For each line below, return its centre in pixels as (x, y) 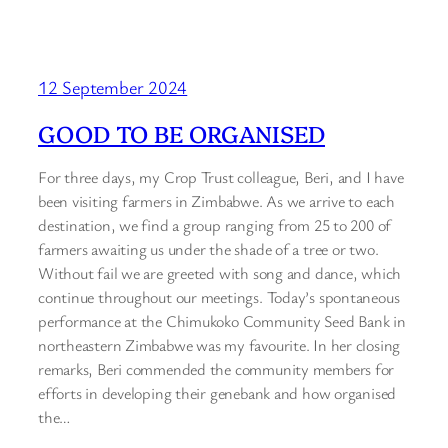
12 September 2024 (113, 86)
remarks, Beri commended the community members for (216, 369)
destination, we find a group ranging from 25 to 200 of (215, 225)
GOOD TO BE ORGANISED (181, 133)
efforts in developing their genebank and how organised (217, 393)
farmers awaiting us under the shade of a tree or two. (208, 249)
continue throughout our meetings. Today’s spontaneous (219, 297)
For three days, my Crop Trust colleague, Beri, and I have (221, 177)
